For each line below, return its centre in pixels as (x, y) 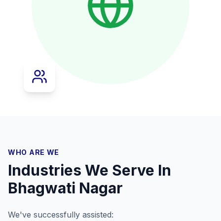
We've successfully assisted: (61, 215)
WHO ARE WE (34, 152)
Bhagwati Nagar (65, 188)
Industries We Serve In (90, 170)
